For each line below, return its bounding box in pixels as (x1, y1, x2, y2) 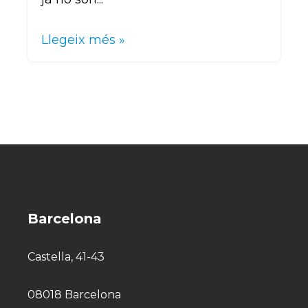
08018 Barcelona (27, 287, 121, 301)
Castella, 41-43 (27, 250, 104, 264)
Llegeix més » (41, 32, 125, 47)
